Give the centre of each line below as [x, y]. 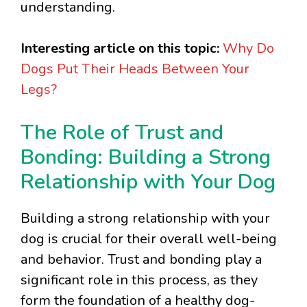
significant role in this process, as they [139, 280]
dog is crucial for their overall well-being [149, 239]
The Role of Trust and [122, 133]
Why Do [248, 49]
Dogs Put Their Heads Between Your [135, 69]
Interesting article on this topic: [120, 49]
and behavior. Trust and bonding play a [141, 260]
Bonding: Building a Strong [146, 158]
